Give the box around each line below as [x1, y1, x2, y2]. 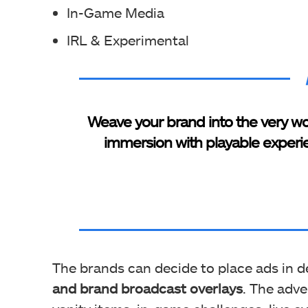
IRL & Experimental [67, 32, 189, 49]
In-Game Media [67, 4, 164, 21]
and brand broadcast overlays [52, 280, 243, 297]
